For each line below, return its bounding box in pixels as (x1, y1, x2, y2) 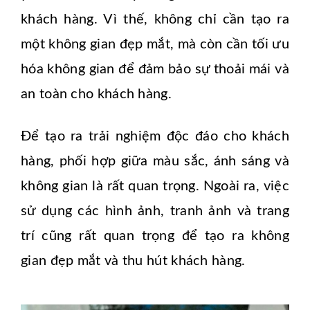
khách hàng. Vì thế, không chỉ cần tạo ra (21, 12, 289, 26)
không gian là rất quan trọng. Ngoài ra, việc (21, 179, 289, 193)
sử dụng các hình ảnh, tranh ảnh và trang (21, 203, 289, 218)
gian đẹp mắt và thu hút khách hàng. (21, 253, 246, 268)
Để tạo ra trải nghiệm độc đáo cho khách (21, 129, 289, 143)
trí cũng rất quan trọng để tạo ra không (21, 228, 289, 243)
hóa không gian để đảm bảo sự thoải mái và (21, 62, 289, 76)
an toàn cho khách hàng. (21, 86, 172, 101)
